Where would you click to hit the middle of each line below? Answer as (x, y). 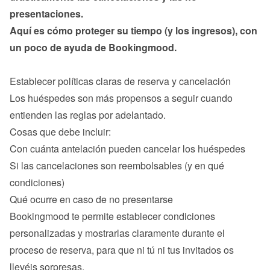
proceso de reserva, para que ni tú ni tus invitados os (122, 250)
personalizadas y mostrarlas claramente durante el (117, 233)
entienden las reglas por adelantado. (88, 115)
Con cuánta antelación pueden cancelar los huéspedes (127, 149)
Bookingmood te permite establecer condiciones (112, 216)
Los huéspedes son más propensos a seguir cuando (121, 98)
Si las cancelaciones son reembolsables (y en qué (117, 165)
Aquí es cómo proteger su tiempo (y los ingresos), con (133, 30)
